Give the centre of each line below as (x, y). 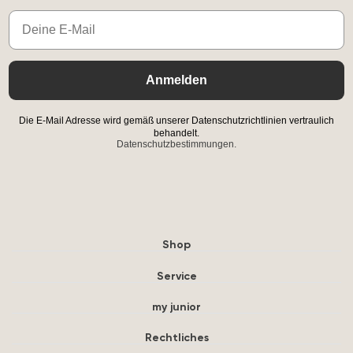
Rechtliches (176, 338)
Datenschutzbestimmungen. (176, 144)
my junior (176, 306)
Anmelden (176, 80)
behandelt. (176, 133)
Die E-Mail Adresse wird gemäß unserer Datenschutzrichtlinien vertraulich (176, 120)
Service (176, 275)
